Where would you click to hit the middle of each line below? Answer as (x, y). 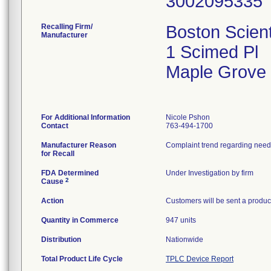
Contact (55, 126)
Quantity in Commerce (80, 220)
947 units (181, 220)
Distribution (61, 240)
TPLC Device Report (200, 259)
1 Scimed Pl (212, 52)
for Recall (58, 154)
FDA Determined (70, 173)
